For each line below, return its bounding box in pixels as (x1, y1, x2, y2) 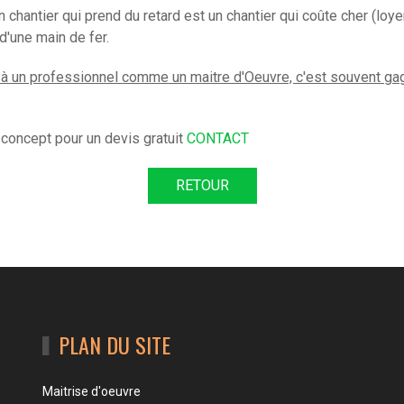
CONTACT (187, 129, 249, 147)
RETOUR (175, 176, 229, 194)
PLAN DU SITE (58, 327, 170, 361)
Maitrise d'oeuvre (42, 383, 142, 399)
